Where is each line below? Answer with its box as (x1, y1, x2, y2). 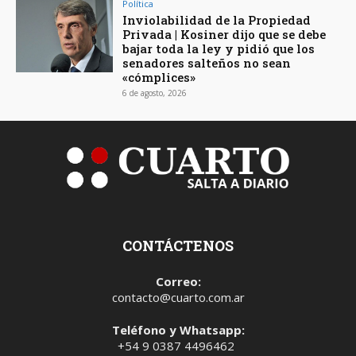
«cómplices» (122, 69, 196, 86)
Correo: (155, 273, 201, 290)
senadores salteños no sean (122, 55, 292, 72)
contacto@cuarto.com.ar (111, 289, 245, 306)
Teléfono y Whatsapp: (111, 322, 245, 339)
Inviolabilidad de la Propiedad (122, 12, 311, 29)
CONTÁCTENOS (122, 236, 234, 256)
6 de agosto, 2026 (122, 87, 188, 99)
